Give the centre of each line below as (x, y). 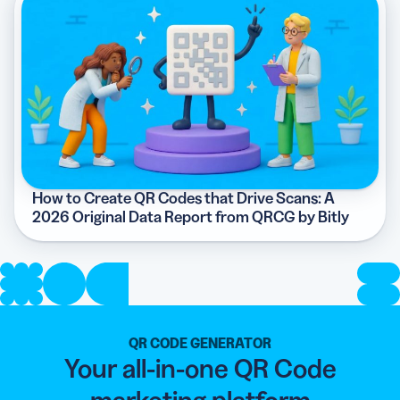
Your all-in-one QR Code (200, 368)
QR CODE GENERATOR (200, 342)
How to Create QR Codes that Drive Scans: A (183, 198)
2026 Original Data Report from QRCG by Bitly (191, 217)
